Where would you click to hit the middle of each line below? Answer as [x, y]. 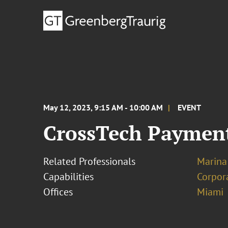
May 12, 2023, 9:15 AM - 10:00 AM [103, 107]
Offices [58, 192]
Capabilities [69, 177]
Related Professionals [90, 161]
